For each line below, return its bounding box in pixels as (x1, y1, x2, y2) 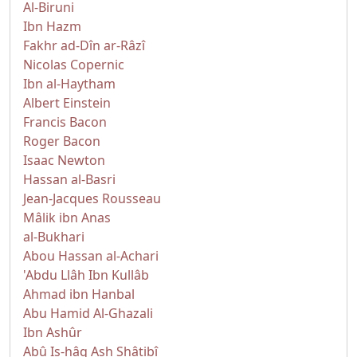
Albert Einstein (23, 94, 111, 112)
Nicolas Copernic (23, 56, 124, 73)
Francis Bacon (23, 113, 107, 131)
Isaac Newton (23, 151, 105, 169)
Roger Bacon (23, 132, 100, 150)
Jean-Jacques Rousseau (23, 190, 161, 207)
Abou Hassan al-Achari (23, 247, 159, 265)
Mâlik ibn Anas (23, 209, 111, 226)
